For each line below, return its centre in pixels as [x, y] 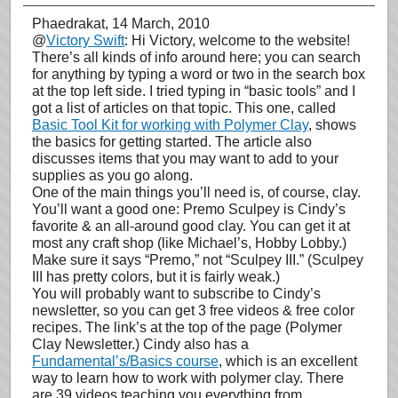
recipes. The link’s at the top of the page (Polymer [187, 327]
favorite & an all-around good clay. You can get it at [191, 226]
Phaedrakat [68, 24]
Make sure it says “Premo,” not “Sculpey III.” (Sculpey [198, 260]
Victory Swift [85, 40]
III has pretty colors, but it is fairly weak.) [156, 277]
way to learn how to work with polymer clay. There [188, 378]
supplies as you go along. [112, 175]
